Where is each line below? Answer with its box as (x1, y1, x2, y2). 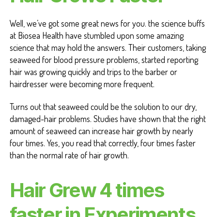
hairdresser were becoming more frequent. (10, 78, 155, 89)
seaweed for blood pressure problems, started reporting (10, 54, 198, 65)
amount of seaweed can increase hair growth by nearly (10, 125, 193, 137)
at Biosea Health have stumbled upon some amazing (10, 30, 184, 41)
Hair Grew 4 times (10, 178, 164, 202)
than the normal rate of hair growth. (10, 150, 129, 161)
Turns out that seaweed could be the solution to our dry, (10, 101, 197, 112)
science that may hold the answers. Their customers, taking (10, 42, 206, 53)
